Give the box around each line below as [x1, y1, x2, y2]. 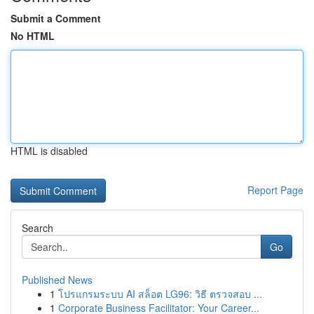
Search [22, 221, 53, 235]
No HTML [11, 29, 55, 43]
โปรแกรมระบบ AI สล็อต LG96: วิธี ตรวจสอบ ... [58, 287, 262, 301]
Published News [22, 273, 93, 287]
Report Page [247, 183, 303, 197]
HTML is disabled [11, 144, 88, 158]
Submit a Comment [11, 11, 101, 25]
